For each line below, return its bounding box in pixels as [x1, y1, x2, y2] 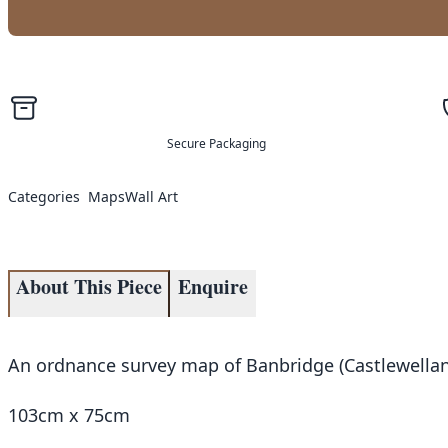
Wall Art [125, 187, 178, 207]
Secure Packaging [166, 135, 266, 153]
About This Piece [16, 272, 162, 302]
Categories [8, 187, 80, 207]
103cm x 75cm [8, 403, 130, 428]
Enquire [178, 272, 248, 302]
